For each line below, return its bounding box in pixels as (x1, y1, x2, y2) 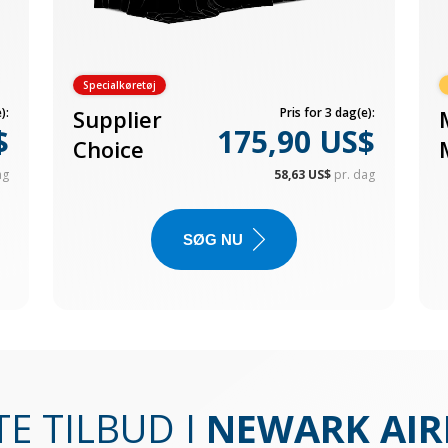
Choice (72, 134, 144, 164)
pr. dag (334, 166, 376, 183)
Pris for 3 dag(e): (280, 104, 376, 121)
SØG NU (182, 231, 243, 248)
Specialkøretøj (82, 78, 156, 92)
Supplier (72, 104, 162, 134)
